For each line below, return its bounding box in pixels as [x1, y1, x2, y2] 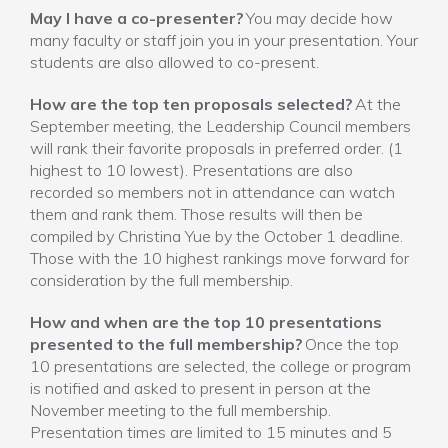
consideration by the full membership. [30, 270, 293, 290]
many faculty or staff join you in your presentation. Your [30, 30, 418, 50]
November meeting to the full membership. [30, 400, 331, 420]
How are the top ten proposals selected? [30, 94, 353, 114]
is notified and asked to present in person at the [30, 378, 371, 398]
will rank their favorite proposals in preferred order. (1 [30, 138, 403, 158]
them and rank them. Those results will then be [30, 204, 363, 224]
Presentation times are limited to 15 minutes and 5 [30, 422, 392, 442]
